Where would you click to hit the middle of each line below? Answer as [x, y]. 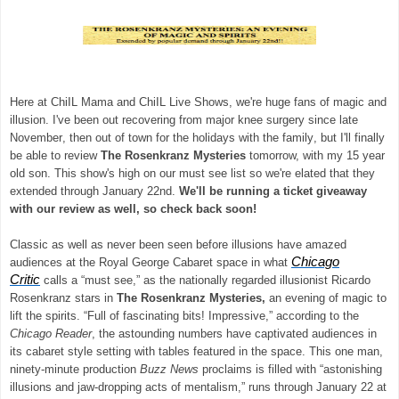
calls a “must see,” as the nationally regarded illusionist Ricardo [205, 280]
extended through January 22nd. [94, 191]
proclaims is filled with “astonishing [290, 369]
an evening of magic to [328, 297]
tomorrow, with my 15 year [317, 155]
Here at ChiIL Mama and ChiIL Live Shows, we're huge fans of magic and [198, 102]
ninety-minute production [75, 369]
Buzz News [169, 369]
